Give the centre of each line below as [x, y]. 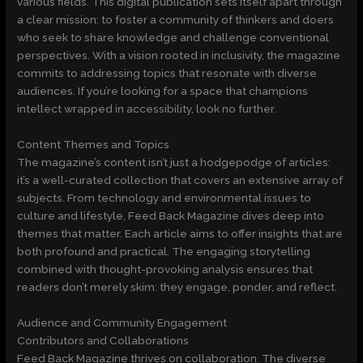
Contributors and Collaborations [103, 341]
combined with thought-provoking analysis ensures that [165, 269]
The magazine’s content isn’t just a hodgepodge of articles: [174, 162]
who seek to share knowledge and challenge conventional [173, 38]
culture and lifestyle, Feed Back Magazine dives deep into [171, 216]
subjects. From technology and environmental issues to [164, 198]
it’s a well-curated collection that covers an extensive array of [180, 180]
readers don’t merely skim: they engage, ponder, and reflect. [177, 287]
